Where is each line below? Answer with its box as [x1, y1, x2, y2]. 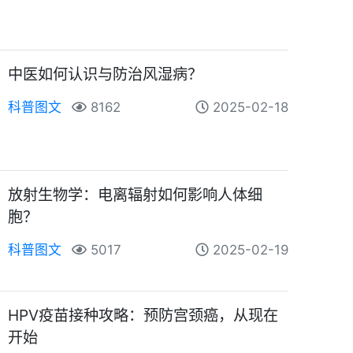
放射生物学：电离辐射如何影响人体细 [8, 184, 263, 204]
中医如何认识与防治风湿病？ [8, 64, 203, 84]
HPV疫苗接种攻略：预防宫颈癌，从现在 [8, 305, 279, 325]
